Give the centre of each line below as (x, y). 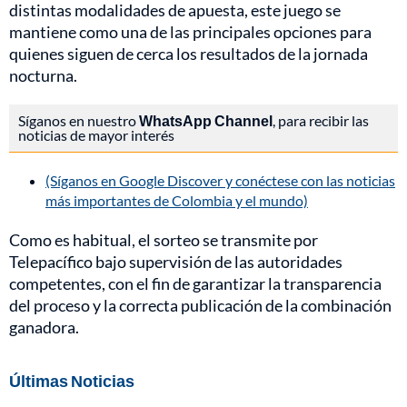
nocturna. (43, 76)
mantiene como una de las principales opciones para (190, 32)
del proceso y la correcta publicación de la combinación (200, 306)
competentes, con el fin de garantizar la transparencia (195, 284)
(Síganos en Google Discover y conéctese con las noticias (220, 181)
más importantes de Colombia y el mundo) (177, 201)
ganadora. (44, 328)
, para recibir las (321, 121)
